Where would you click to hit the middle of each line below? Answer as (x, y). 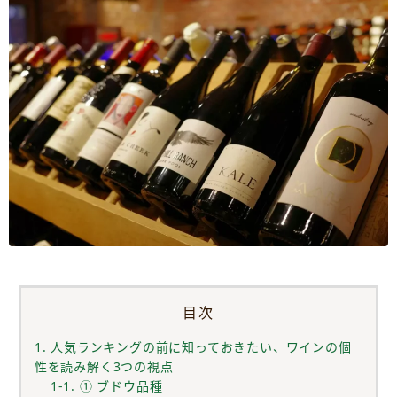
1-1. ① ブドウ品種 (106, 386)
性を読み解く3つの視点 (104, 367)
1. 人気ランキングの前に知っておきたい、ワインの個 (193, 347)
